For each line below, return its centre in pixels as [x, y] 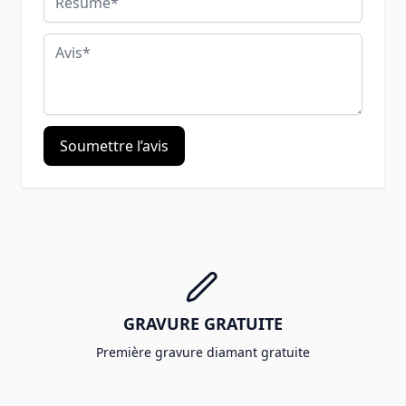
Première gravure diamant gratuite [203, 352]
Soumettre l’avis [114, 145]
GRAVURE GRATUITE [203, 323]
